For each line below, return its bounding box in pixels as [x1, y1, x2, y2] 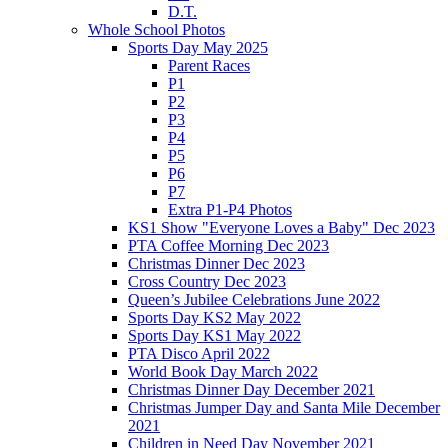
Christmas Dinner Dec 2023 [128, 255, 305, 273]
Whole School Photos [88, 21, 225, 39]
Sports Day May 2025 [128, 39, 268, 57]
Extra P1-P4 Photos [168, 201, 292, 219]
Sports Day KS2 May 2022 [128, 309, 301, 327]
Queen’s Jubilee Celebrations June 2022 [128, 291, 380, 309]
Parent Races [168, 57, 250, 75]
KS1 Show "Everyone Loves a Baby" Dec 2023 [128, 219, 435, 237]
